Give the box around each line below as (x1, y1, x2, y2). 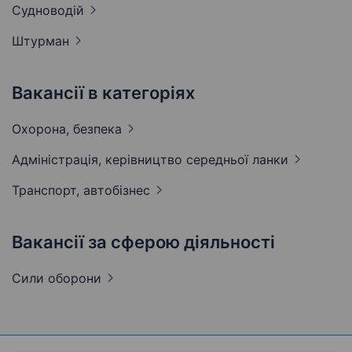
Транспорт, (12, 182, 83, 199)
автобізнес (83, 182, 150, 199)
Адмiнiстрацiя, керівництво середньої (12, 152, 252, 168)
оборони (48, 270, 101, 287)
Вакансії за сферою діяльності (12, 232, 275, 253)
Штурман (12, 33, 69, 49)
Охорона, (12, 121, 73, 137)
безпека (73, 121, 122, 137)
